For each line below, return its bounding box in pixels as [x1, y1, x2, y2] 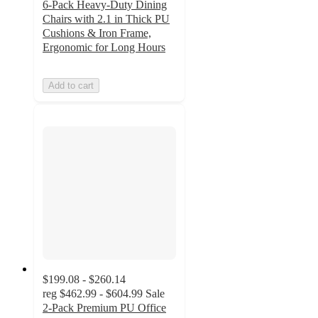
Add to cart [48, 79, 94, 91]
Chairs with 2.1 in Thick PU [43, 12, 170, 25]
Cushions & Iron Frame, [43, 26, 151, 39]
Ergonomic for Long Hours [43, 40, 165, 53]
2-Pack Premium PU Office [43, 302, 166, 314]
